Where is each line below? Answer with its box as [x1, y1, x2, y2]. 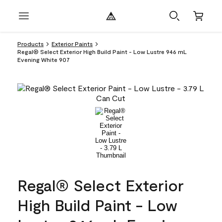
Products [17, 40, 44, 47]
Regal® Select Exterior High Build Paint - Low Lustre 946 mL [17, 48, 187, 55]
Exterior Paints [52, 40, 93, 47]
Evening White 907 [17, 56, 70, 63]
